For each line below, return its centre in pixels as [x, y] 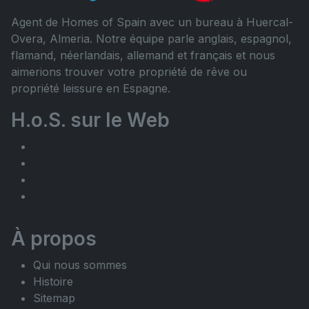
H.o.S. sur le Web [90, 120]
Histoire [53, 282]
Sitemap [54, 298]
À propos [54, 239]
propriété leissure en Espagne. [91, 89]
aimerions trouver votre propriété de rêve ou [129, 72]
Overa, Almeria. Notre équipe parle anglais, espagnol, [151, 39]
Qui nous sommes [80, 265]
